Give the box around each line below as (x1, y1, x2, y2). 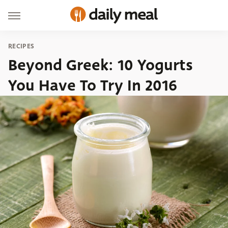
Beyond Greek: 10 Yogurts (8, 54, 193, 76)
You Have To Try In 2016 (8, 74, 177, 97)
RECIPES (8, 41, 35, 51)
